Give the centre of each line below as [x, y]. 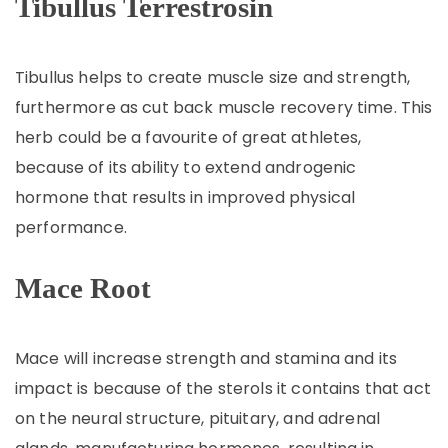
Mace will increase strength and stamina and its [206, 358]
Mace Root [83, 288]
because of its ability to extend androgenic [186, 167]
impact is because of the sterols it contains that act [223, 388]
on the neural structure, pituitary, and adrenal [198, 418]
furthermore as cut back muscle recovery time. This [224, 107]
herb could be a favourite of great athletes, [188, 137]
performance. [71, 227]
